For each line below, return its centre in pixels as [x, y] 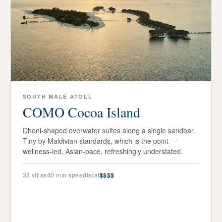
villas [38, 175]
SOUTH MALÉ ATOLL [57, 97]
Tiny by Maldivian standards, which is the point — [100, 141]
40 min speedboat [73, 175]
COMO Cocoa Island [81, 112]
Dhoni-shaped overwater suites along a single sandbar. [109, 131]
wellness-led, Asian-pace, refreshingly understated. [103, 151]
